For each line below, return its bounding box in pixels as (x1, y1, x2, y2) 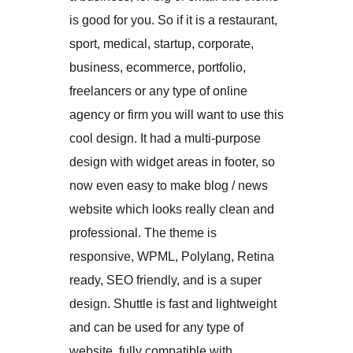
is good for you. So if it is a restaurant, (69, 13, 277, 28)
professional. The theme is (69, 226, 217, 240)
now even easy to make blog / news (69, 179, 268, 193)
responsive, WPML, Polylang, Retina (69, 250, 274, 264)
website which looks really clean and (69, 203, 274, 217)
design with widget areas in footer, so (69, 155, 275, 169)
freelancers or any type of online (69, 84, 247, 98)
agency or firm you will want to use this (69, 108, 284, 122)
